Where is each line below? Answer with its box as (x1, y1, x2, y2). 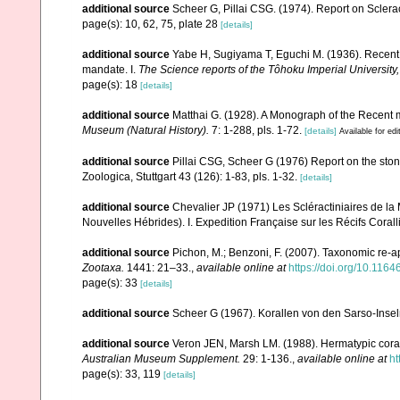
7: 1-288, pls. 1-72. (209, 123, 302, 137)
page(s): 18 (82, 78, 140, 91)
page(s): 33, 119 (82, 367, 163, 380)
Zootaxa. (82, 261, 124, 274)
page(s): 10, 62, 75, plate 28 (82, 17, 221, 30)
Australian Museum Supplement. (82, 352, 240, 365)
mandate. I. (82, 62, 138, 76)
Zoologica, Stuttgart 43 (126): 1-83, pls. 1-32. (82, 170, 297, 183)
